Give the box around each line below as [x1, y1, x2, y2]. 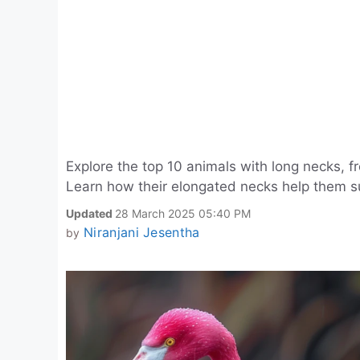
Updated [66, 207, 115, 220]
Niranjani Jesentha [83, 224, 200, 240]
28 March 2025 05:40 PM [115, 207, 251, 220]
